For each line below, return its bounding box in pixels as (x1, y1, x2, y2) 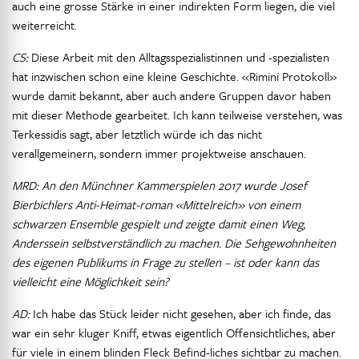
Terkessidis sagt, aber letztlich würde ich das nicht (12, 125, 262, 143)
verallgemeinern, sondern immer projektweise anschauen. (12, 144, 306, 162)
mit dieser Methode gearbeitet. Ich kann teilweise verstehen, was (12, 106, 342, 123)
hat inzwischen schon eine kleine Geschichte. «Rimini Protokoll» (12, 67, 337, 85)
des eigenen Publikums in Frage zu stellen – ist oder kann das (12, 253, 319, 271)
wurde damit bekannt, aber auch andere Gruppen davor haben (12, 87, 331, 104)
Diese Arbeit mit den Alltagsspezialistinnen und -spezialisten (28, 48, 329, 66)
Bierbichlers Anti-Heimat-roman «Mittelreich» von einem (12, 196, 301, 213)
